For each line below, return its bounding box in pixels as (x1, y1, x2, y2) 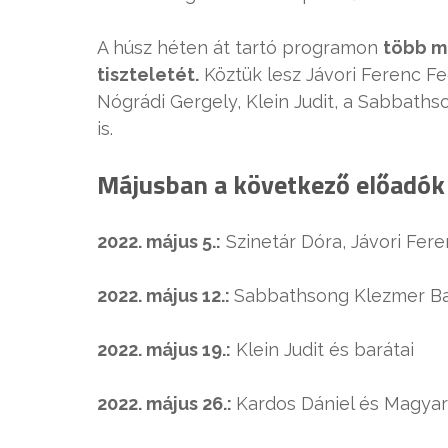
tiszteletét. (97, 64, 199, 86)
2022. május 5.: (97, 231, 221, 253)
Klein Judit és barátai (231, 339, 414, 361)
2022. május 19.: (97, 339, 231, 361)
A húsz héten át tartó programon (97, 37, 383, 59)
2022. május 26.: (97, 393, 236, 415)
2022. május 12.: (97, 285, 234, 307)
